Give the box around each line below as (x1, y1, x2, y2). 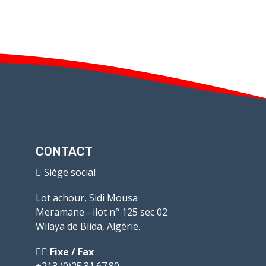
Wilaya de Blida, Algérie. (35, 219, 140, 233)
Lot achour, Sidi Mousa (35, 191, 138, 204)
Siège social (41, 165, 98, 179)
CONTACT (35, 144, 93, 159)
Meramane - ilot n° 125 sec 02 (35, 205, 167, 218)
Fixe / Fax (47, 245, 94, 258)
